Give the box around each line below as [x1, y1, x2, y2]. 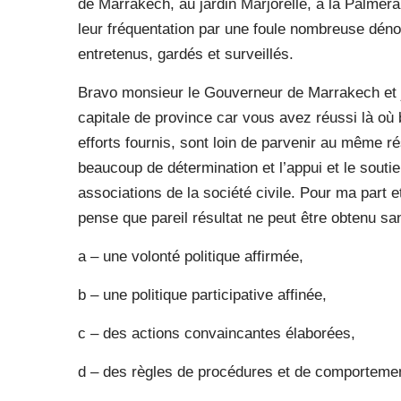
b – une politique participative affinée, [78, 286, 327, 303]
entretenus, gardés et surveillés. [78, 46, 298, 63]
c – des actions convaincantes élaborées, [78, 325, 355, 342]
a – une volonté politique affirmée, [78, 248, 303, 265]
